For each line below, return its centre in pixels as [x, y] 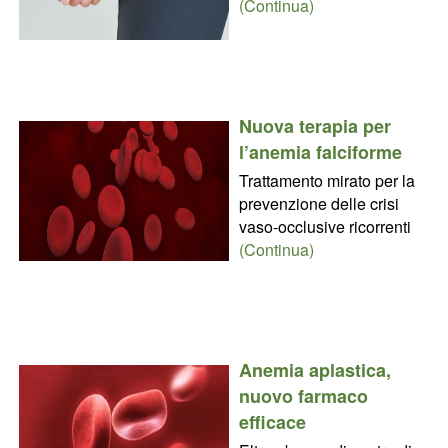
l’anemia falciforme [320, 152]
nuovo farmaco [303, 396]
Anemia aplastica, [314, 370]
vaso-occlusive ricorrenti [324, 227]
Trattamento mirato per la [326, 181]
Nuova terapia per [314, 126]
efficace [272, 422]
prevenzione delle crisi [318, 204]
